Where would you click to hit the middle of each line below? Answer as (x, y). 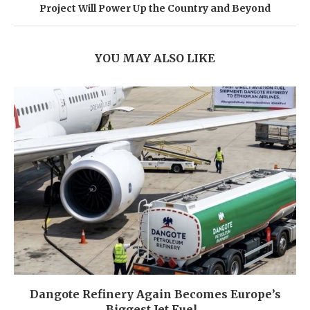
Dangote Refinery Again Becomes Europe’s (155, 294)
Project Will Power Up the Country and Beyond (155, 9)
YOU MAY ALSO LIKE (155, 58)
